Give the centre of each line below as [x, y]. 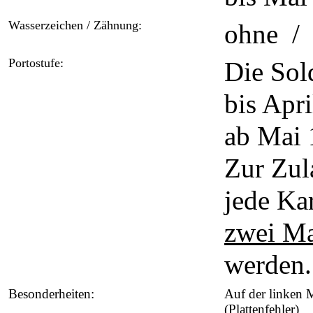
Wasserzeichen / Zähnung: [75, 25]
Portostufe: [36, 63]
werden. [268, 265]
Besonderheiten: [51, 294]
